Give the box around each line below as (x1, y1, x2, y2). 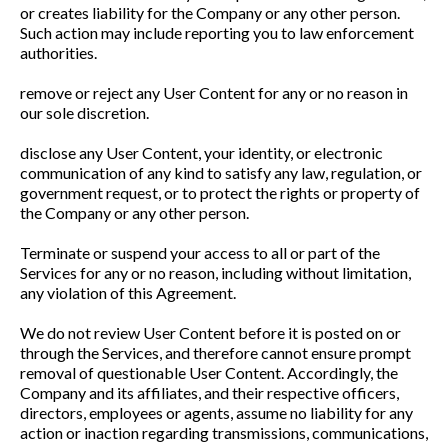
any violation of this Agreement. (20, 283, 236, 302)
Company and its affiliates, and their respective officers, (20, 383, 399, 402)
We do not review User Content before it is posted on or (20, 323, 401, 342)
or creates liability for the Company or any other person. (20, 3, 400, 22)
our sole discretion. (20, 103, 149, 122)
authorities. (20, 43, 97, 62)
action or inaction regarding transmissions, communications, (20, 423, 428, 442)
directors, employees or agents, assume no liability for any (20, 403, 413, 422)
